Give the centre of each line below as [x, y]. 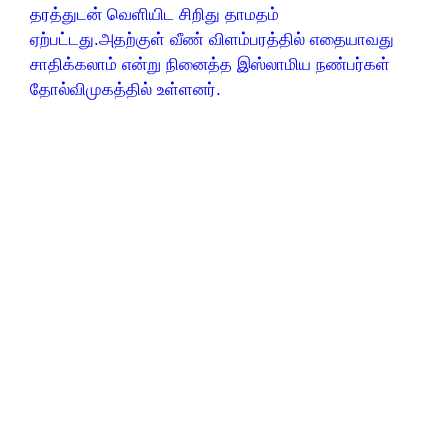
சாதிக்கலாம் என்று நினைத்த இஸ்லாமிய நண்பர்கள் [210, 64]
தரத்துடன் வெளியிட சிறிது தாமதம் [154, 14]
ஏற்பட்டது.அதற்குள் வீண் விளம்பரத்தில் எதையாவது [212, 39]
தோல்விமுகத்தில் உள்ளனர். [125, 89]
